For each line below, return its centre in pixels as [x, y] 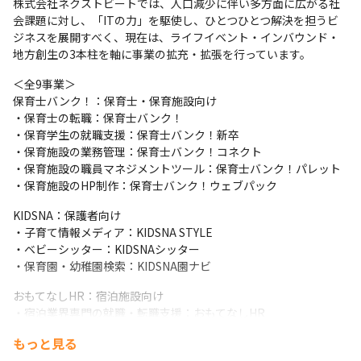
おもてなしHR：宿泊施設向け [88, 296]
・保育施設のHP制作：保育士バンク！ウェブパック [151, 185]
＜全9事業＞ [44, 84]
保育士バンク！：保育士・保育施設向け [115, 101]
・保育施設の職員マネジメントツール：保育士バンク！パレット [177, 168]
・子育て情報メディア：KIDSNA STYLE [113, 232]
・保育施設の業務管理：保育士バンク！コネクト [143, 151]
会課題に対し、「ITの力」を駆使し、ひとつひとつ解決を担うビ [176, 20]
